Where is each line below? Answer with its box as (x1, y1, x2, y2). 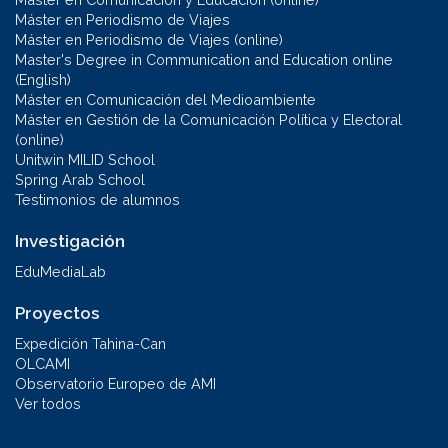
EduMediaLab (15, 262, 106, 280)
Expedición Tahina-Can (15, 334, 166, 352)
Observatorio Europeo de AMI (15, 374, 216, 392)
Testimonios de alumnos (15, 190, 180, 208)
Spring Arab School (15, 170, 145, 188)
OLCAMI (15, 354, 70, 372)
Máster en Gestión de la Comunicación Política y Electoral (15, 110, 402, 128)
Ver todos (15, 394, 81, 412)
